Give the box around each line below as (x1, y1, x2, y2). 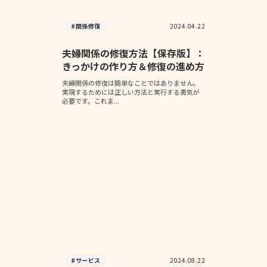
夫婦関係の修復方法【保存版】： (62, 46, 205, 60)
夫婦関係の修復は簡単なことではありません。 (62, 78, 200, 88)
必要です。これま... (62, 96, 119, 105)
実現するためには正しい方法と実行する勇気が (62, 87, 200, 97)
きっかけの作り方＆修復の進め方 (62, 59, 204, 73)
